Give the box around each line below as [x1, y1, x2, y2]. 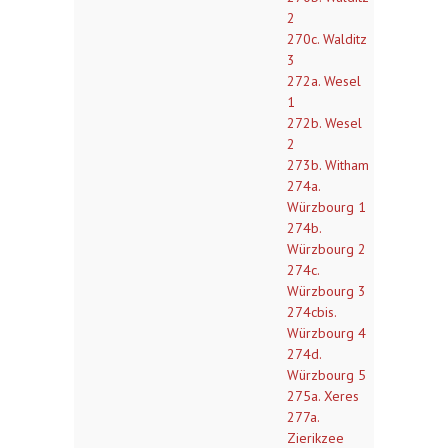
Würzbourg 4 [287, 324, 366, 342]
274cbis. [287, 303, 336, 321]
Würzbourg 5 [287, 366, 366, 384]
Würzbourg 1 [287, 198, 366, 216]
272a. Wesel [287, 72, 361, 90]
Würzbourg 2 [287, 240, 366, 258]
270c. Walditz [287, 30, 367, 48]
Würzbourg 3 [287, 282, 366, 300]
